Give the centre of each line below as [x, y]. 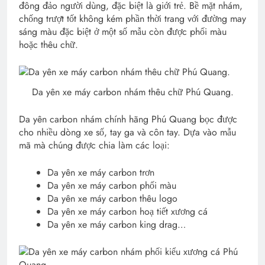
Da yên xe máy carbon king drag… [117, 225]
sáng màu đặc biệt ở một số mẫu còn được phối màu [123, 31]
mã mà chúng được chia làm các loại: [94, 146]
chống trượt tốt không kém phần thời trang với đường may [132, 18]
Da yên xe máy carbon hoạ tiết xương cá [127, 212]
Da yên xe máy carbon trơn [101, 173]
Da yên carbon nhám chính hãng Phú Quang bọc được [128, 119]
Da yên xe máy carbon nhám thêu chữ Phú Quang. [132, 92]
